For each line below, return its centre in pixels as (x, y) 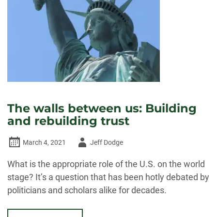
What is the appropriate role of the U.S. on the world (106, 164)
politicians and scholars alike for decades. (87, 190)
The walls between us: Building (102, 108)
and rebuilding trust (68, 121)
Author (85, 142)
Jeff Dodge (107, 142)
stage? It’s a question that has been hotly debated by (108, 177)
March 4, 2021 (44, 142)
